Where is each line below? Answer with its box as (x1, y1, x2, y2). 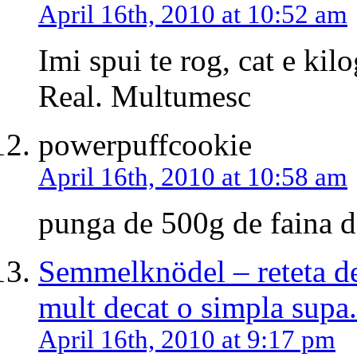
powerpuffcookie (38, 127, 252, 163)
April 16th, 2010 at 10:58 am (38, 163, 347, 192)
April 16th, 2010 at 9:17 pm (38, 325, 335, 355)
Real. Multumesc (38, 79, 251, 114)
